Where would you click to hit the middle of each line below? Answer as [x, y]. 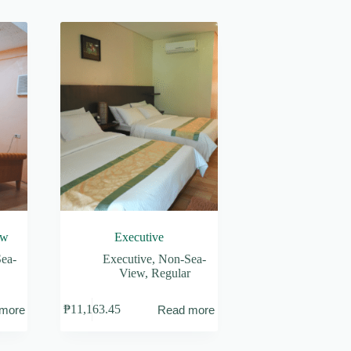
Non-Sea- [183, 259]
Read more [186, 309]
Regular [170, 273]
